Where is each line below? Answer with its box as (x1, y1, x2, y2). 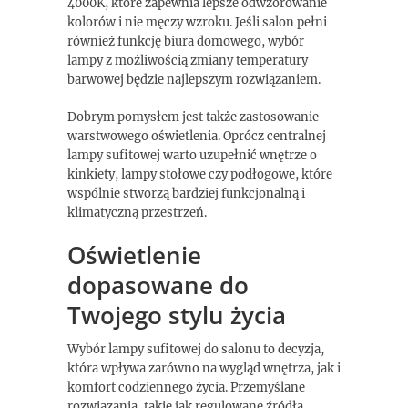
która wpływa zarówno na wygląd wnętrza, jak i (67, 361, 341, 376)
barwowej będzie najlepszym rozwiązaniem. (67, 72, 321, 87)
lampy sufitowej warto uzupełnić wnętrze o (67, 148, 317, 163)
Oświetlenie (67, 239, 201, 271)
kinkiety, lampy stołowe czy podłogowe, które (67, 167, 332, 182)
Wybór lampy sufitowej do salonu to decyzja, (67, 342, 324, 357)
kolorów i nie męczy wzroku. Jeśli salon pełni (67, 15, 327, 30)
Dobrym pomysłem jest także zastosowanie (67, 109, 319, 125)
